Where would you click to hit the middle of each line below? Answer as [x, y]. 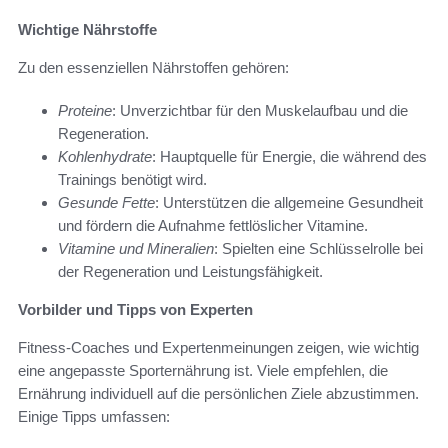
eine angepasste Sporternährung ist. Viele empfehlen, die [203, 371]
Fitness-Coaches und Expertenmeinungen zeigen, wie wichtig [218, 348]
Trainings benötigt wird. [132, 180]
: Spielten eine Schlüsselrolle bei [318, 249]
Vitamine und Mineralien [136, 249]
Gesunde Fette [106, 203]
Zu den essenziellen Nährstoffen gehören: [153, 68]
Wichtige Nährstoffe [87, 30]
